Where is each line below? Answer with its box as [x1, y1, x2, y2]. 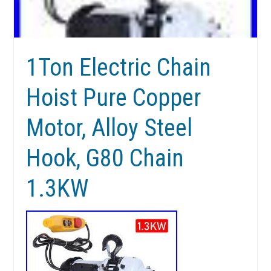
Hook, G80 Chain [26, 144, 184, 173]
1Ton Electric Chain [26, 53, 212, 82]
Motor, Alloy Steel [26, 114, 193, 143]
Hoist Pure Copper [26, 83, 201, 113]
